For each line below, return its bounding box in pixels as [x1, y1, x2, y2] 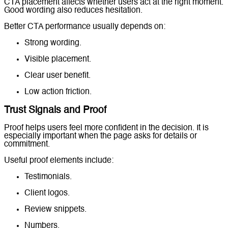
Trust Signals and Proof [4, 105, 106, 115]
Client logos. [24, 189, 70, 198]
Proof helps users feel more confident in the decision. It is [4, 124, 209, 133]
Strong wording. [24, 39, 81, 47]
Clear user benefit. [24, 71, 91, 80]
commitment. [4, 140, 50, 149]
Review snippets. [24, 206, 87, 214]
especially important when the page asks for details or [4, 132, 197, 141]
